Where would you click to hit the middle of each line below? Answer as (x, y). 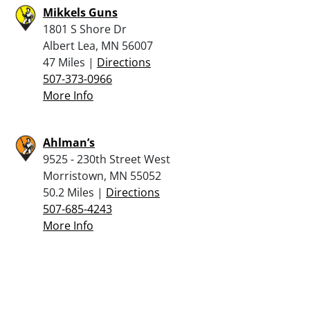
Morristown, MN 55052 (102, 175)
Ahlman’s (69, 142)
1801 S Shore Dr (85, 29)
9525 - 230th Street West (107, 159)
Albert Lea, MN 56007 (98, 45)
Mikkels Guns (80, 12)
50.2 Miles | (74, 192)
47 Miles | (70, 62)
